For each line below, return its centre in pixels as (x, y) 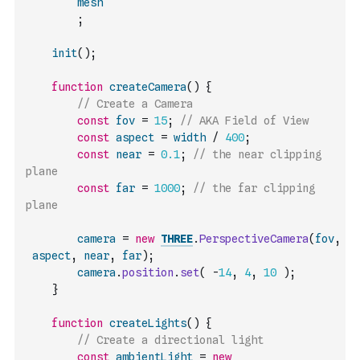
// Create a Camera (135, 104)
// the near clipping (257, 154)
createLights (148, 323)
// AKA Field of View (244, 121)
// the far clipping (254, 188)
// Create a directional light (170, 340)
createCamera (148, 87)
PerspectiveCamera (254, 239)
